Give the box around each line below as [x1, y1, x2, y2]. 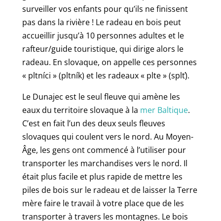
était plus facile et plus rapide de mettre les [22, 171, 183, 182]
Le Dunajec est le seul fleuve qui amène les [22, 91, 180, 102]
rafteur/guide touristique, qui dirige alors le [22, 43, 184, 54]
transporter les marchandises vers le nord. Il [22, 157, 187, 169]
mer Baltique [140, 104, 188, 115]
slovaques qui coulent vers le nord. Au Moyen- [22, 131, 193, 142]
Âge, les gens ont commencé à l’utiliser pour [22, 144, 186, 155]
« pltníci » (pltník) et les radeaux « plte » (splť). [22, 70, 189, 81]
